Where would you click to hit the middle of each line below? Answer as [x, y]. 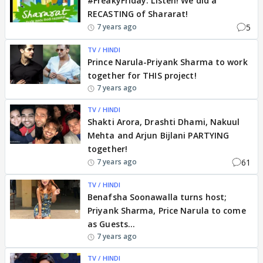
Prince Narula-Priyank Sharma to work [168, 62]
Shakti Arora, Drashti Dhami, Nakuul [164, 122]
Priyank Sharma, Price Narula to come [167, 210]
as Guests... [112, 224]
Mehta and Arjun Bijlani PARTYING [159, 135]
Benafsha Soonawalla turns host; [157, 197]
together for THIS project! [142, 75]
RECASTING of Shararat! [138, 14]
